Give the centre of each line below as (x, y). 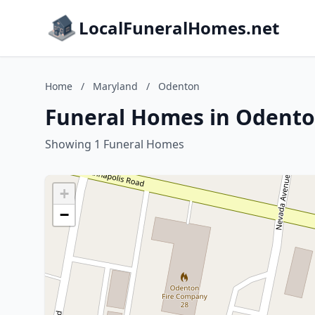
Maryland (115, 86)
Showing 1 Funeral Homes (115, 144)
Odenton (179, 86)
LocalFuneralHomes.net (179, 28)
